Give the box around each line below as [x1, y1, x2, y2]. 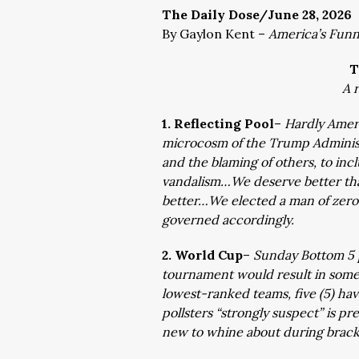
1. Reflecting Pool [162, 115, 274, 131]
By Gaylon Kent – [162, 26, 268, 42]
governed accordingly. [162, 212, 294, 228]
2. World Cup [162, 247, 243, 263]
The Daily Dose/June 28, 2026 [162, 6, 352, 22]
